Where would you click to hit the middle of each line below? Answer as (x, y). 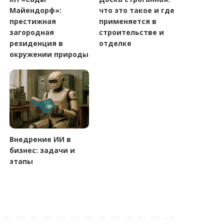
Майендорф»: (36, 10)
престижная (33, 21)
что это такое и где (136, 10)
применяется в (127, 21)
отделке (115, 43)
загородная (32, 32)
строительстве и (131, 32)
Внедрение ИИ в (40, 139)
